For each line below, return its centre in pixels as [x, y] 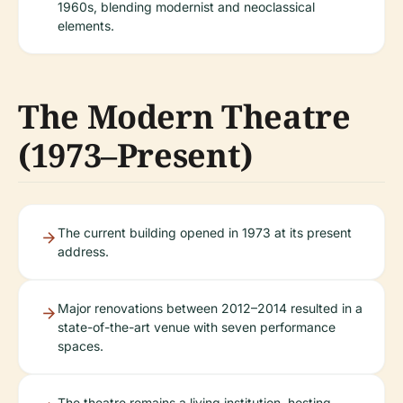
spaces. [81, 345]
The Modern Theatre [184, 116]
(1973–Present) [135, 155]
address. [83, 251]
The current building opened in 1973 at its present [205, 232]
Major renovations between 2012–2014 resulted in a [210, 308]
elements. [86, 25]
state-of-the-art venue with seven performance [197, 327]
